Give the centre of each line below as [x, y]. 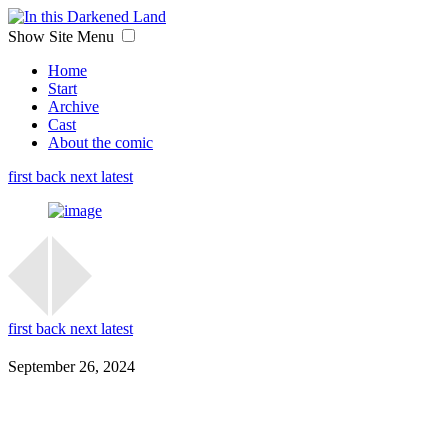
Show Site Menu [63, 36]
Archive [73, 106]
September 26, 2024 [71, 366]
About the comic [100, 142]
